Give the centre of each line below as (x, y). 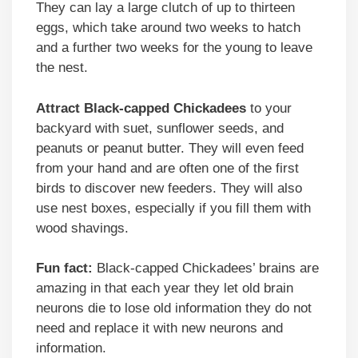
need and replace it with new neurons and (159, 328)
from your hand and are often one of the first (167, 168)
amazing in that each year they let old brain (165, 288)
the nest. (62, 68)
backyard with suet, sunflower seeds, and (160, 128)
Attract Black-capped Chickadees (141, 108)
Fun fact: (64, 268)
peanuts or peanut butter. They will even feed (170, 148)
